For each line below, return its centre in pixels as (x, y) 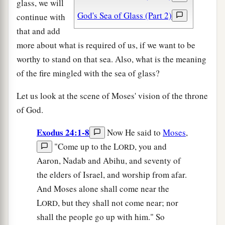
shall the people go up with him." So (101, 216)
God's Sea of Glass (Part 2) (125, 16)
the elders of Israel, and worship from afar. (112, 174)
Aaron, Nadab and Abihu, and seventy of (109, 160)
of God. (30, 109)
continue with (41, 17)
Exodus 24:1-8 (63, 132)
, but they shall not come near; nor (118, 202)
